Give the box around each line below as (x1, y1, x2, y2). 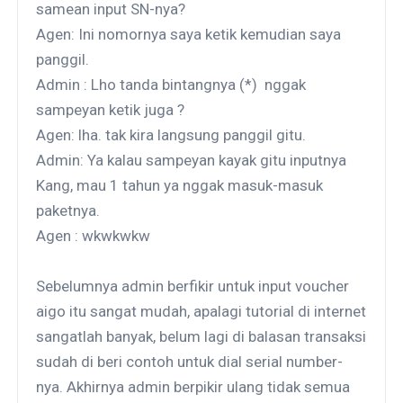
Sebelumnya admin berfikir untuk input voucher (36, 276, 350, 295)
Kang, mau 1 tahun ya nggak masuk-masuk (36, 175, 324, 194)
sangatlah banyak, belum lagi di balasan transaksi (36, 327, 367, 345)
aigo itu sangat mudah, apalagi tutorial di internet (36, 301, 367, 320)
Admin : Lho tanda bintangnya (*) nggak (36, 75, 307, 94)
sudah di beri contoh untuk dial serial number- (36, 352, 344, 371)
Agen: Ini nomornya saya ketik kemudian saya (36, 24, 342, 43)
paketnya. (36, 201, 101, 219)
